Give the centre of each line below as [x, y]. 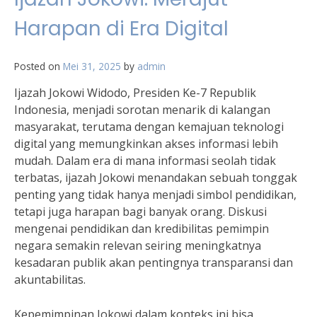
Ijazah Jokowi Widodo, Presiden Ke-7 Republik [135, 93]
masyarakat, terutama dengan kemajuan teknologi [149, 127]
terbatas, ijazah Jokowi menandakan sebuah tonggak [156, 178]
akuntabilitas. [50, 279]
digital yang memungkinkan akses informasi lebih [146, 144]
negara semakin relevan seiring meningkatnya [138, 246]
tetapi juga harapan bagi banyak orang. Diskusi [140, 212]
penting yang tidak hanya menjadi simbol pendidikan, [155, 195]
